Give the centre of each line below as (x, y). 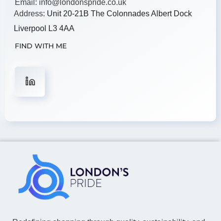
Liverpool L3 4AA (44, 28)
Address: (30, 13)
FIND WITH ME (41, 46)
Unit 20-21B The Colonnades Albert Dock (119, 13)
